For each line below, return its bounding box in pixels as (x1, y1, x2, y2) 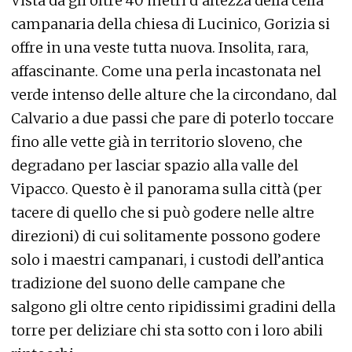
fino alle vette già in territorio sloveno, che (11, 133, 302, 152)
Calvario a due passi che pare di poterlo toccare (11, 109, 334, 128)
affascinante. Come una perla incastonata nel (11, 62, 321, 81)
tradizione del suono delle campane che (11, 274, 285, 293)
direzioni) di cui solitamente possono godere (11, 227, 321, 246)
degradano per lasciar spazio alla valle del (11, 156, 299, 175)
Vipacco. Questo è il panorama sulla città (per (11, 180, 322, 199)
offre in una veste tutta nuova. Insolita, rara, (11, 38, 309, 57)
